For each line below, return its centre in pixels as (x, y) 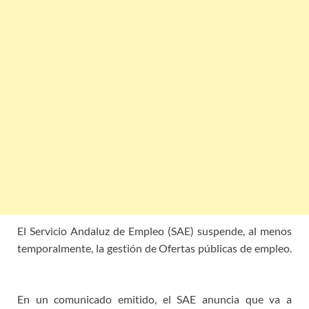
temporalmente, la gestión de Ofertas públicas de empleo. (154, 248)
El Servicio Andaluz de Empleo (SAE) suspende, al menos (154, 230)
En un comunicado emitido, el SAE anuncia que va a (154, 299)
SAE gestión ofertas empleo (82, 265)
